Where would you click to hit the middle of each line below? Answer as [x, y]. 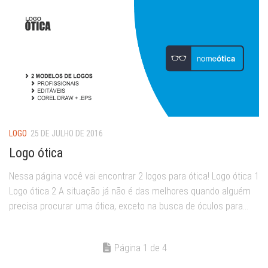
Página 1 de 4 [140, 247]
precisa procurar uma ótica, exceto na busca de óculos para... [129, 206]
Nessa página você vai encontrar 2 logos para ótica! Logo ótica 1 [134, 176]
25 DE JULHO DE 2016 [67, 133]
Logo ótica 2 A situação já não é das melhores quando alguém [130, 191]
